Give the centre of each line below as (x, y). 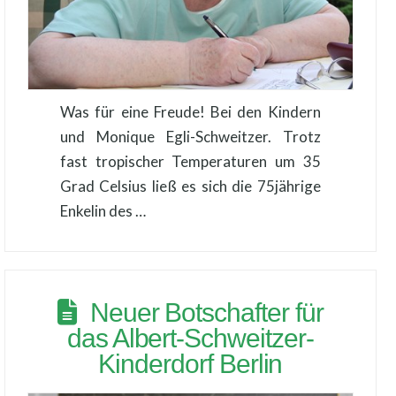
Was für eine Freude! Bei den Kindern (190, 111)
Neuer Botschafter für (206, 312)
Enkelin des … (103, 210)
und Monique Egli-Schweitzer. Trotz (190, 136)
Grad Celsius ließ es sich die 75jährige (190, 186)
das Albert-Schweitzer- (190, 338)
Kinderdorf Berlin (190, 363)
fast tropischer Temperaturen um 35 (190, 161)
